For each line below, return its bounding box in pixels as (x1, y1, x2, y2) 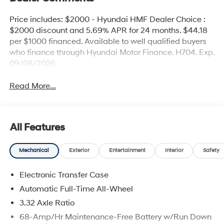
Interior (164, 147, 183, 154)
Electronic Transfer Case (19, 169, 108, 180)
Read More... (9, 80, 56, 91)
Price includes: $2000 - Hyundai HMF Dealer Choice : (9, 14, 205, 24)
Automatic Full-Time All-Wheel (19, 183, 133, 194)
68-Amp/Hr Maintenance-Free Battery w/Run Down (19, 211, 211, 222)
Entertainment (108, 147, 145, 154)
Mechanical (19, 147, 49, 154)
